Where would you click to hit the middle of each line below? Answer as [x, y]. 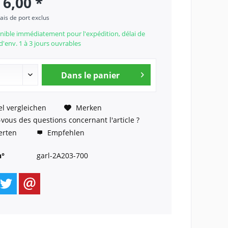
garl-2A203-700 [62, 155]
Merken [89, 107]
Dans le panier [90, 75]
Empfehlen [65, 133]
